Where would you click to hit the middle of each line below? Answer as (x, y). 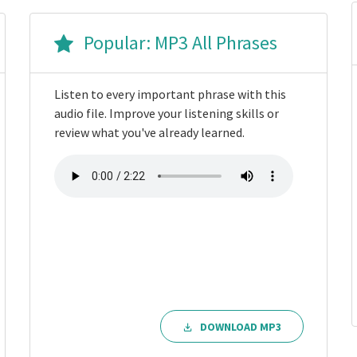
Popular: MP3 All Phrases (179, 43)
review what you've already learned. (150, 133)
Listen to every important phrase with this (171, 94)
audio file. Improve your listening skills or (167, 114)
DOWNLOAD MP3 (241, 326)
